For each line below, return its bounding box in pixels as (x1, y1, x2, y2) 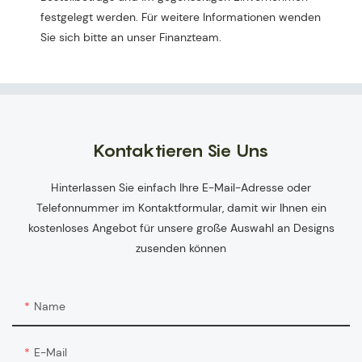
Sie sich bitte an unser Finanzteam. (40, 30, 221, 45)
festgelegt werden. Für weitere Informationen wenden (40, 10, 321, 25)
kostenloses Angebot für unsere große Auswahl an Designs (27, 220, 335, 235)
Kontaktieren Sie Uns (93, 139, 269, 161)
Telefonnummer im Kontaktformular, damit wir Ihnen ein (36, 200, 326, 215)
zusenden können (136, 240, 226, 255)
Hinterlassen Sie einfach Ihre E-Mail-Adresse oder (51, 179, 311, 195)
